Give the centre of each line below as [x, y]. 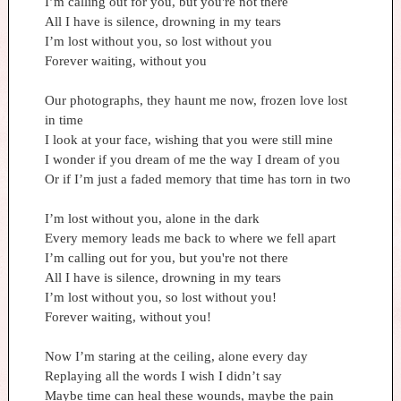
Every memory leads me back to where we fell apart [190, 238]
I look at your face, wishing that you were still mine [188, 139]
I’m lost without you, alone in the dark [152, 218]
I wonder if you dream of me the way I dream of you [192, 159]
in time [64, 119]
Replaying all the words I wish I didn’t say [163, 375]
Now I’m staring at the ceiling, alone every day [176, 356]
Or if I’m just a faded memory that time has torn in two [197, 179]
